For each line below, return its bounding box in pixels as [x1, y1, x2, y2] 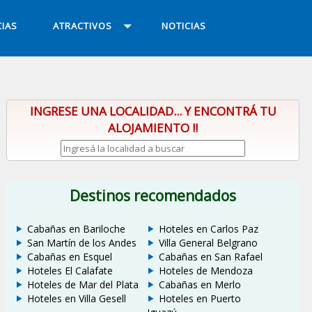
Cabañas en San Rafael [159, 250, 263, 264]
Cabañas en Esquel [26, 250, 112, 264]
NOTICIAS [161, 19, 206, 33]
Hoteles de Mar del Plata [26, 278, 139, 292]
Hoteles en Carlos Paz [159, 222, 259, 236]
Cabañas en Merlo [159, 278, 242, 292]
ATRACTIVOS [52, 19, 112, 33]
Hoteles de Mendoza [159, 264, 253, 278]
